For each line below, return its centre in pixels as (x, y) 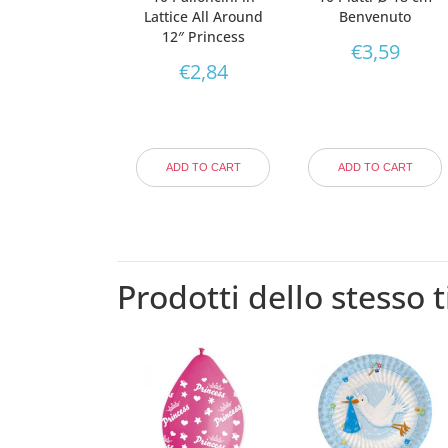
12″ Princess (203, 36)
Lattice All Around (203, 16)
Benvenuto (375, 16)
